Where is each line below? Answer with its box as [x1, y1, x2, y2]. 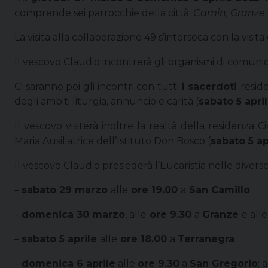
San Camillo [186, 184, 250, 196]
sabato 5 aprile [22, 233, 100, 245]
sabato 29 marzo [22, 184, 111, 196]
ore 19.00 [128, 184, 181, 196]
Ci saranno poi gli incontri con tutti [14, 80, 182, 92]
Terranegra [178, 233, 234, 245]
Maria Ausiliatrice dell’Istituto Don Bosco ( [14, 135, 211, 147]
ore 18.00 [117, 233, 170, 245]
